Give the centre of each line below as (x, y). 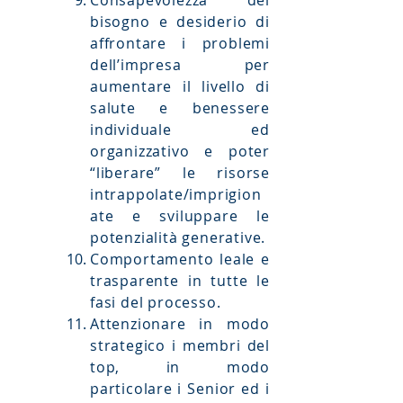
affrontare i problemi (180, 43)
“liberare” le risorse (180, 173)
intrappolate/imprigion (176, 194)
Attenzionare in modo (180, 324)
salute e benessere (180, 108)
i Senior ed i (224, 389)
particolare (131, 389)
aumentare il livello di (180, 86)
